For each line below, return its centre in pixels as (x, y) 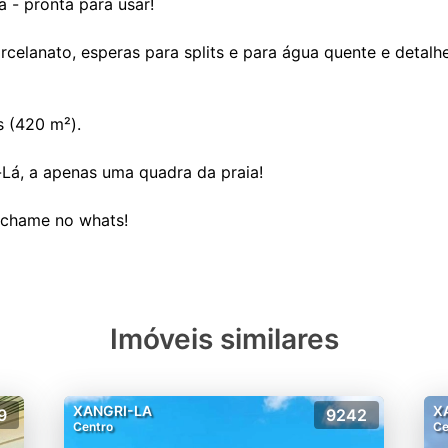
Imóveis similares (224, 338)
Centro (93, 426)
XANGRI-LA (112, 410)
